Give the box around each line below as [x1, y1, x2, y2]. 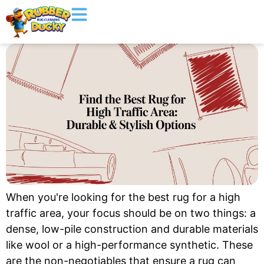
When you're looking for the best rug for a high [6, 190, 240, 203]
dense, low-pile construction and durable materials [6, 222, 258, 235]
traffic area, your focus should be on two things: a [6, 206, 256, 219]
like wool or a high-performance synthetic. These [6, 238, 253, 251]
